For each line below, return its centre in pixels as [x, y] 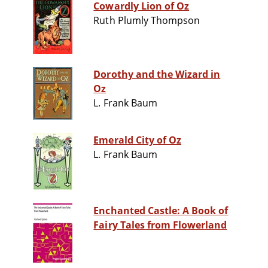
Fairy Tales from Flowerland [160, 225]
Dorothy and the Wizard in [157, 74]
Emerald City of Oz [138, 140]
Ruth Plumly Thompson [147, 21]
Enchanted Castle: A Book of [161, 211]
